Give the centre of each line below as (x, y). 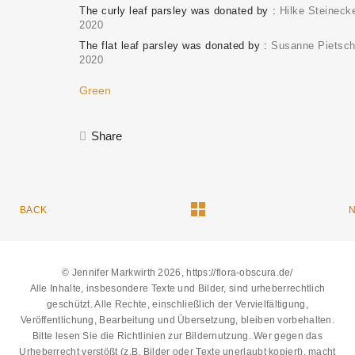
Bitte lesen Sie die (74, 336)
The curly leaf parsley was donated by (174, 11)
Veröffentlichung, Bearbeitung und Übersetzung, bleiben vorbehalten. (177, 321)
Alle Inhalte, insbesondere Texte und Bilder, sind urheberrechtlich (177, 289)
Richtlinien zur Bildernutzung (183, 336)
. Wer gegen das (286, 336)
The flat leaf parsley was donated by (170, 46)
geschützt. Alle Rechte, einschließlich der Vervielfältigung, (177, 305)
